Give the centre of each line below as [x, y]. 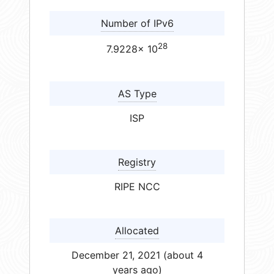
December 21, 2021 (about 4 [137, 255]
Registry [137, 162]
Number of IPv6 [137, 24]
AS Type [137, 93]
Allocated [137, 230]
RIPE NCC [137, 186]
